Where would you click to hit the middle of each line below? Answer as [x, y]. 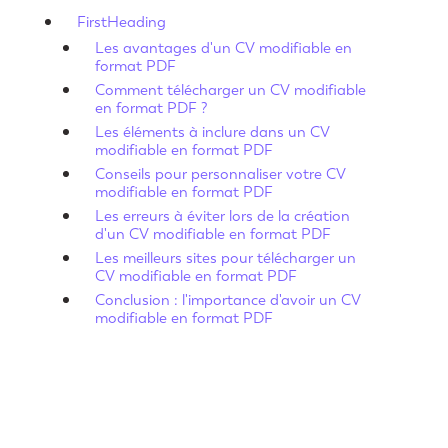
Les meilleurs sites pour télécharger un [225, 257]
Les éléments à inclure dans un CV [212, 131]
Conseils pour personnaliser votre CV [220, 173]
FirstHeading [121, 21]
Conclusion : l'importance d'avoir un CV [227, 299]
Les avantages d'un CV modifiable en [223, 47]
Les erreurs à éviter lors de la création [222, 215]
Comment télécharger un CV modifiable [230, 89]
